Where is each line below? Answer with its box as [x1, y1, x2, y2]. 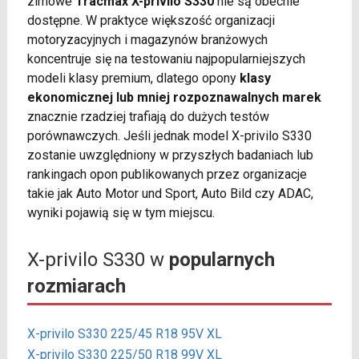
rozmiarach [26, 275, 126, 298]
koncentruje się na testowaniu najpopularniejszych [26, 51, 305, 67]
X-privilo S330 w [26, 248, 169, 272]
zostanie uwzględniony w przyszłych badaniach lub [26, 147, 313, 163]
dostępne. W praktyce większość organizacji [26, 13, 275, 29]
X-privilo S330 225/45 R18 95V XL [26, 326, 222, 342]
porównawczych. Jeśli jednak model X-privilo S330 [26, 128, 312, 144]
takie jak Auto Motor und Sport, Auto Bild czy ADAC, [26, 186, 313, 202]
